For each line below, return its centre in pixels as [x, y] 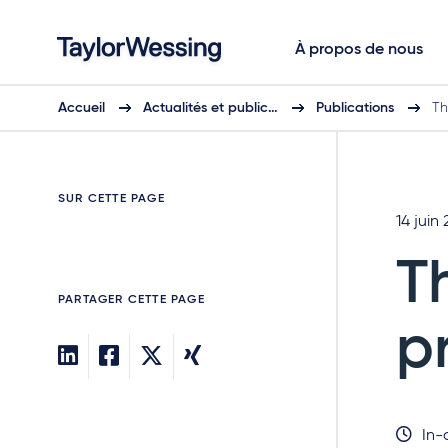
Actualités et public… [210, 108]
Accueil [81, 108]
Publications [355, 108]
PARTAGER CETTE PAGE [131, 300]
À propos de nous [359, 50]
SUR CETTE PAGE [111, 199]
